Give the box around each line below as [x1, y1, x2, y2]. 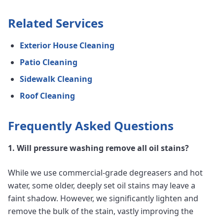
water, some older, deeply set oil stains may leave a [8, 180, 195, 191]
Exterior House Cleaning [20, 40, 114, 51]
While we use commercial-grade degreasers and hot [8, 167, 203, 179]
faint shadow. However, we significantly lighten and [8, 193, 198, 204]
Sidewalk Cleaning [20, 74, 92, 85]
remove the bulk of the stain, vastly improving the [8, 206, 193, 217]
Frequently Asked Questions [8, 117, 174, 134]
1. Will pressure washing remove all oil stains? [8, 143, 189, 154]
